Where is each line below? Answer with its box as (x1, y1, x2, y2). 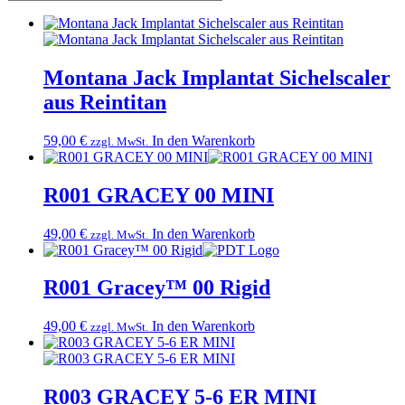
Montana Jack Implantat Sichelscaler (43, 65, 391, 89)
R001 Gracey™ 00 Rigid (43, 276, 270, 300)
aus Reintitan (43, 89, 166, 114)
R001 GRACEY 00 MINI (43, 183, 274, 207)
